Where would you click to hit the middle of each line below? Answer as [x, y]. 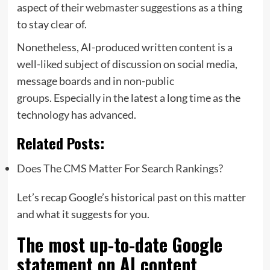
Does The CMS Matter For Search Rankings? [120, 168]
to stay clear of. [52, 24]
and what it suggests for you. [84, 214]
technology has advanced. [76, 114]
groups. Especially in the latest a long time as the [128, 97]
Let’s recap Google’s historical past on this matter [131, 197]
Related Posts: [60, 143]
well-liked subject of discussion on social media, [127, 64]
